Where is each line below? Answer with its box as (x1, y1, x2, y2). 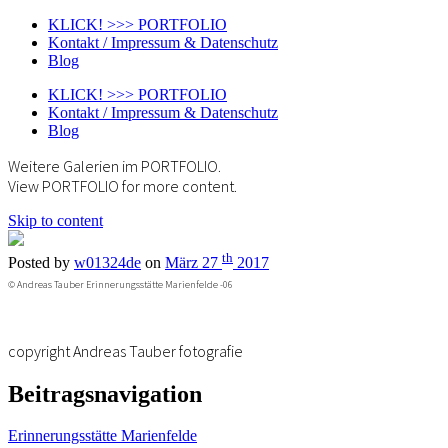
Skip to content (8, 212, 103, 229)
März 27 (165, 254, 222, 272)
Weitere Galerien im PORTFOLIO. (8, 156, 221, 176)
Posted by (8, 254, 74, 272)
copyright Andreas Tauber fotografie (8, 340, 243, 361)
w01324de (74, 254, 141, 272)
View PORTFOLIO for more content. (8, 176, 237, 196)
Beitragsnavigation (8, 380, 202, 407)
